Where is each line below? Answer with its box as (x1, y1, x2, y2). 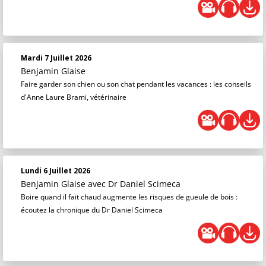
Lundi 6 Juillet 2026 (21, 166, 90, 176)
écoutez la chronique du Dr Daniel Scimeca (21, 205, 163, 216)
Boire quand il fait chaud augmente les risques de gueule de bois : (21, 192, 237, 202)
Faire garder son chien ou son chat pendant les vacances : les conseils (21, 79, 251, 90)
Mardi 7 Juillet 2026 (21, 53, 91, 64)
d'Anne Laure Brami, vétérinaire (21, 92, 126, 103)
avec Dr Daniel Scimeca (88, 178, 180, 190)
